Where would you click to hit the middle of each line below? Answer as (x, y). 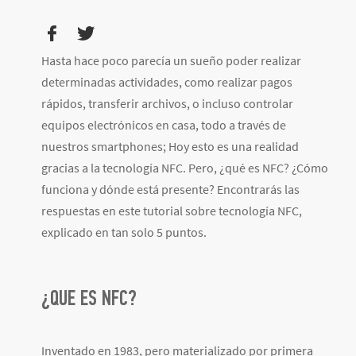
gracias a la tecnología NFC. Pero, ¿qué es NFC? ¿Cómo (185, 168)
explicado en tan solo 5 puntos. (124, 232)
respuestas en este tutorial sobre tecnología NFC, (172, 211)
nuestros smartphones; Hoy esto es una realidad (170, 147)
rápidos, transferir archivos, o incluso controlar (167, 104)
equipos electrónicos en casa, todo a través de (164, 125)
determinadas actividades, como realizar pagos (167, 82)
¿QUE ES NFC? (89, 298)
